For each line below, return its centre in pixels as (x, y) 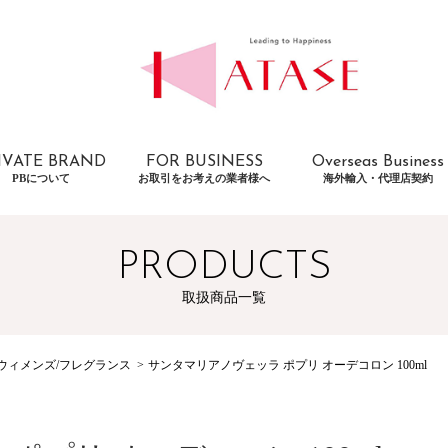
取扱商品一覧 (224, 298)
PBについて (41, 177)
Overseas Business (378, 161)
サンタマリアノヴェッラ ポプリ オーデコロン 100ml (287, 364)
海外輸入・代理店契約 (378, 177)
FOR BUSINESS (204, 161)
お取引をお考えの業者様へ (204, 177)
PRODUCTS (224, 267)
